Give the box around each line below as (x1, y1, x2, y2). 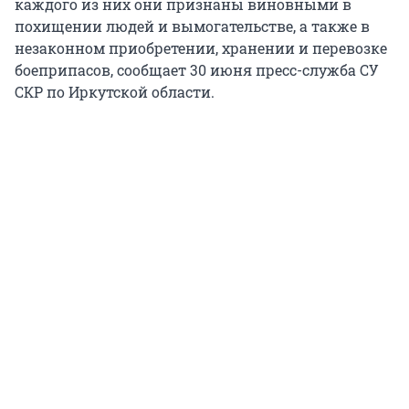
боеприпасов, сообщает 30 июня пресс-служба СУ (15, 60, 379, 80)
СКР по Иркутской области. (15, 82, 215, 102)
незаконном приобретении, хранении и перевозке (15, 38, 387, 58)
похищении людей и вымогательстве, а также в (15, 16, 370, 37)
